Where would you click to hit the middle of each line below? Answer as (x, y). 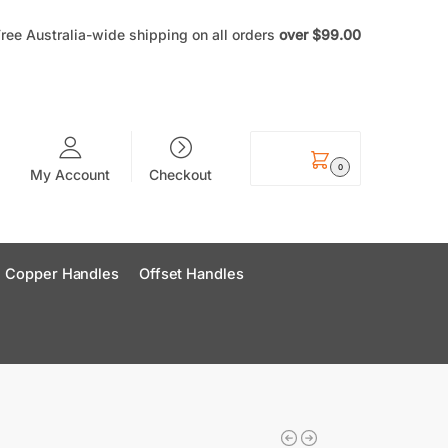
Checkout (181, 174)
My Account (69, 174)
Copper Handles (62, 274)
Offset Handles (191, 274)
